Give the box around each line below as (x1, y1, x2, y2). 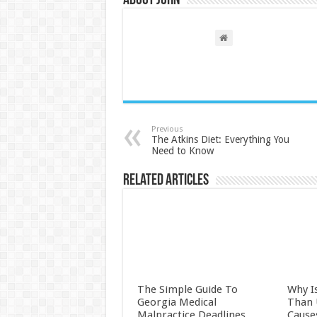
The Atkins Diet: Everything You (151, 134, 289, 145)
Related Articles (122, 173, 209, 189)
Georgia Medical (137, 296, 217, 309)
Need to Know (151, 145, 214, 156)
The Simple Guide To (137, 283, 238, 296)
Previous (151, 125, 183, 134)
